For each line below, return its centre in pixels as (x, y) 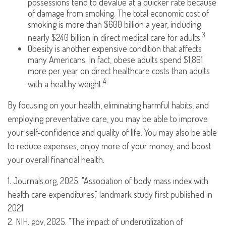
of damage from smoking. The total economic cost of (118, 13)
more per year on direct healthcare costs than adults (119, 71)
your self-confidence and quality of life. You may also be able (112, 132)
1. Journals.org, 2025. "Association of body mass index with (108, 181)
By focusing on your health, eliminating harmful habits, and (108, 105)
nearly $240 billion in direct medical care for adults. (115, 37)
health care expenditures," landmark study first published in (110, 194)
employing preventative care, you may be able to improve (108, 119)
